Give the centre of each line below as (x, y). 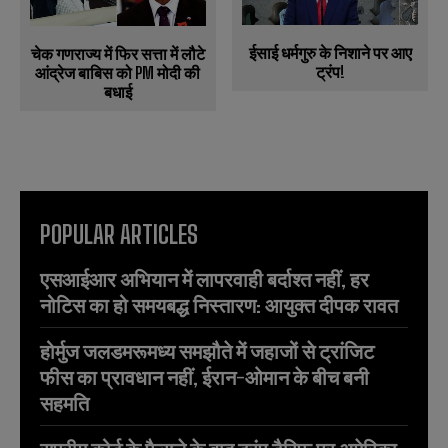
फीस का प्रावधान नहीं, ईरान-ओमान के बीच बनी (204, 376)
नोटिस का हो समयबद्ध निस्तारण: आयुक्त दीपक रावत (219, 304)
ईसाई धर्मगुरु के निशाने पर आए (330, 52)
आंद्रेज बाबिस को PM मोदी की (118, 72)
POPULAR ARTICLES (119, 234)
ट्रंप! (330, 71)
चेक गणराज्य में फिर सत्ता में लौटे (117, 53)
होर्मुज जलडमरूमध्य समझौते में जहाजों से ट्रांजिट (207, 350)
